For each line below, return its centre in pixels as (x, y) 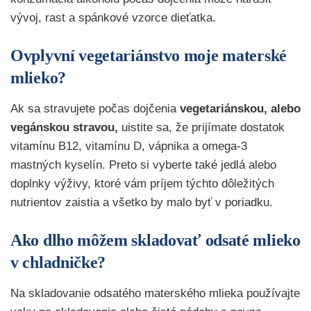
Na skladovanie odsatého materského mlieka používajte (155, 293)
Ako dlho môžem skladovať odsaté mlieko (155, 240)
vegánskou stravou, (64, 127)
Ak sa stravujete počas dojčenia (95, 108)
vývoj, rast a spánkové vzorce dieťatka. (113, 17)
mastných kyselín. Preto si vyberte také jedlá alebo (143, 165)
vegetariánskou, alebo (240, 108)
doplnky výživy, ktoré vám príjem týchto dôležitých (142, 183)
